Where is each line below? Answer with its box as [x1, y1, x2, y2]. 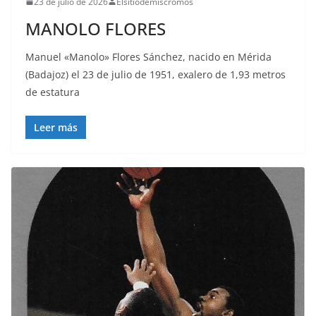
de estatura [25, 85, 80, 99]
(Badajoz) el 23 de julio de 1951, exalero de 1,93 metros [25, 67, 286, 81]
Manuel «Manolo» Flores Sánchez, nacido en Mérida [25, 49, 272, 63]
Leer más [34, 120, 78, 134]
